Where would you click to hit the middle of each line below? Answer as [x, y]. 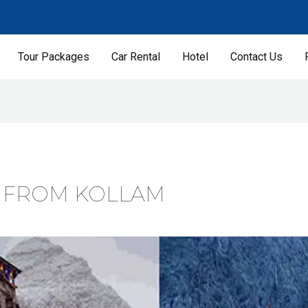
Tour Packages [54, 57]
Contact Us [257, 57]
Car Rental [136, 57]
